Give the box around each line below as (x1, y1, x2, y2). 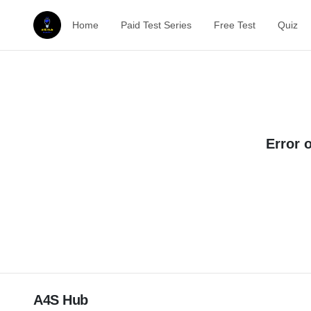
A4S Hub (33, 292, 88, 308)
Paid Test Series (121, 19, 192, 31)
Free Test (214, 19, 255, 31)
